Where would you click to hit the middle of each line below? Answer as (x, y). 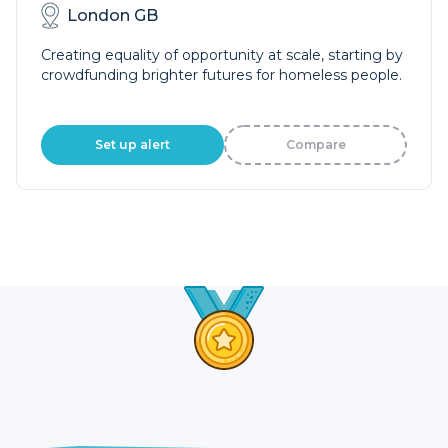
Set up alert (132, 144)
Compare (315, 144)
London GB (112, 15)
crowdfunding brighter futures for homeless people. (221, 75)
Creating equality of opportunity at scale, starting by (222, 55)
